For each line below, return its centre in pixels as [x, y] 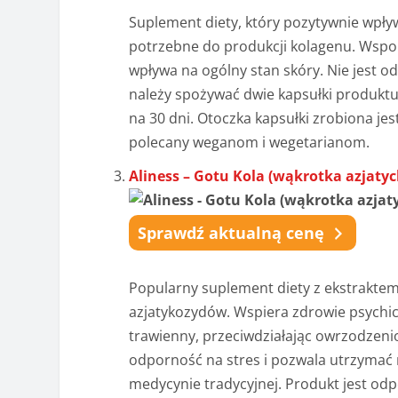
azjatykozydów [178, 312]
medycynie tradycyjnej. [207, 384]
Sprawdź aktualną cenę [231, 233]
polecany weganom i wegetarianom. [250, 143]
